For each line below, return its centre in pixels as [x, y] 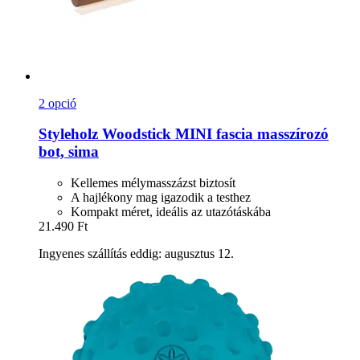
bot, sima [69, 152]
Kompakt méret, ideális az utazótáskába [171, 212]
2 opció [57, 103]
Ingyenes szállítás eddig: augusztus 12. [136, 254]
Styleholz [68, 134]
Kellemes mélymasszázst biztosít [153, 183]
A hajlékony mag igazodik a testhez [161, 198]
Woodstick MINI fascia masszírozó [213, 134]
